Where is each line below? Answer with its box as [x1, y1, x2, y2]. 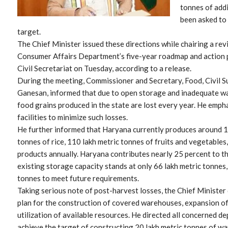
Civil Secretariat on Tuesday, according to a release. [17, 63, 191, 73]
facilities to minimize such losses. [17, 112, 128, 122]
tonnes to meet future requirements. [17, 173, 139, 183]
